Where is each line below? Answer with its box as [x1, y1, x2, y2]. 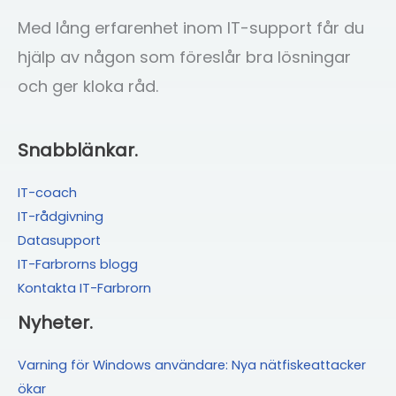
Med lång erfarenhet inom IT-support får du [18, 16, 364, 39]
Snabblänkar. [18, 138, 138, 164]
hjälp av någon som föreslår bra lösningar [18, 45, 351, 68]
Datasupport [18, 232, 101, 250]
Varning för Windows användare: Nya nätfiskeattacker [18, 356, 366, 375]
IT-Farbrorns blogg [18, 255, 138, 274]
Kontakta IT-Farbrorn [18, 279, 151, 298]
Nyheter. [18, 310, 93, 336]
